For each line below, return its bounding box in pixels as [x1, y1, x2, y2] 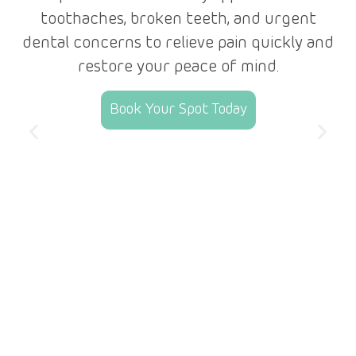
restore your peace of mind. [77, 58, 279, 77]
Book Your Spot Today [109, 101, 247, 119]
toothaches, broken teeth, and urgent [40, 10, 316, 29]
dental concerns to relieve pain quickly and [22, 34, 334, 53]
